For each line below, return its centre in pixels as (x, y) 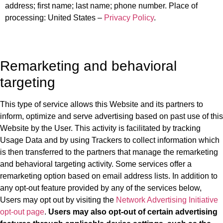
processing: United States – (55, 18)
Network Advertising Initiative (167, 200)
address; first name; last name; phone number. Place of (101, 6)
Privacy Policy (129, 18)
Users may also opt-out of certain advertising (133, 212)
